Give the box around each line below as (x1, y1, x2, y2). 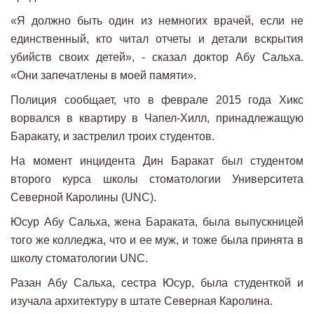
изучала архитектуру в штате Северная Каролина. (11, 295, 273, 308)
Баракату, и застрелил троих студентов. (11, 130, 214, 143)
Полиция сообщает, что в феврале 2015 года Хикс (11, 94, 303, 107)
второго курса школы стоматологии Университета (11, 173, 303, 186)
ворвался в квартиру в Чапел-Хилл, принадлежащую (11, 112, 303, 125)
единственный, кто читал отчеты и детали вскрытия (11, 33, 303, 46)
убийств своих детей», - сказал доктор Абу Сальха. (11, 51, 303, 64)
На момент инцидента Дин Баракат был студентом (11, 155, 303, 168)
